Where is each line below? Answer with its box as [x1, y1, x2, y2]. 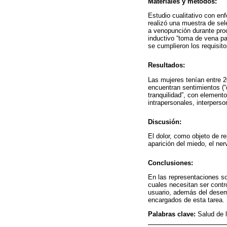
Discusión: [148, 118, 181, 126]
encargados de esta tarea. [148, 196, 224, 204]
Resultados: [148, 61, 185, 69]
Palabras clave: [148, 210, 198, 218]
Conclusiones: [148, 159, 193, 167]
